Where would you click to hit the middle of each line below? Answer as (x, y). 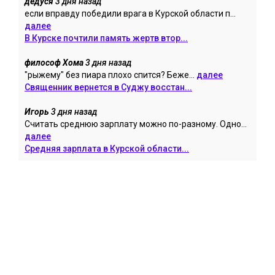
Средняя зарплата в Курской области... (107, 148)
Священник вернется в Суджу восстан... (108, 87)
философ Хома (54, 62)
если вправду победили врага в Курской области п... (130, 13)
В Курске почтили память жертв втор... (106, 38)
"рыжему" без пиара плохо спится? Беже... (110, 75)
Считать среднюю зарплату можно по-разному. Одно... (136, 124)
